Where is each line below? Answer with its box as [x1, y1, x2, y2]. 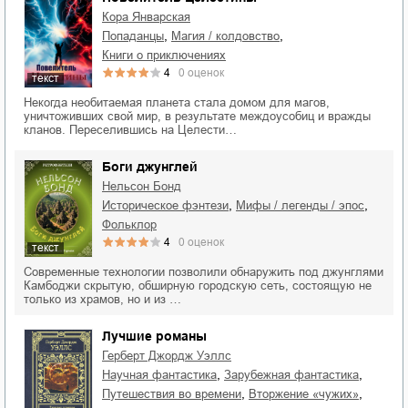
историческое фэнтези [110, 198, 229, 212]
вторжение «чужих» [257, 386, 359, 401]
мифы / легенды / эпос [246, 198, 364, 212]
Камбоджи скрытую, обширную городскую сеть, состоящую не [24, 278, 372, 292]
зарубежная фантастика [231, 367, 359, 382]
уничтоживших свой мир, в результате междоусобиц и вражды [24, 108, 371, 123]
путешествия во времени [110, 386, 241, 401]
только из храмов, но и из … [24, 291, 181, 306]
